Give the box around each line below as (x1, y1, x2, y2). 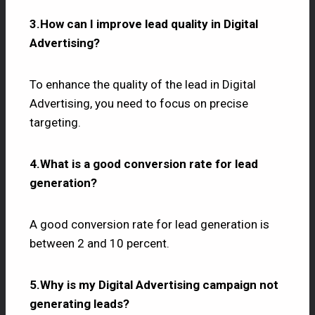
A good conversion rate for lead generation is (30, 217, 269, 231)
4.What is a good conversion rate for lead (30, 156, 258, 171)
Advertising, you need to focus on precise (30, 96, 248, 110)
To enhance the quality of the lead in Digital (30, 77, 256, 91)
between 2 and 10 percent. (30, 236, 169, 250)
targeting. (30, 115, 81, 129)
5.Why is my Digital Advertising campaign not (30, 277, 278, 292)
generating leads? (30, 296, 129, 311)
